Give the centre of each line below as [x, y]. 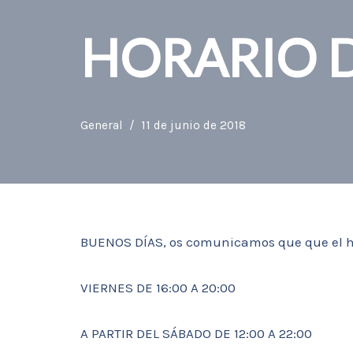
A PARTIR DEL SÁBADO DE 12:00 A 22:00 [196, 333]
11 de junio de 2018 [193, 125]
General [102, 125]
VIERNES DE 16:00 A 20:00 [158, 288]
